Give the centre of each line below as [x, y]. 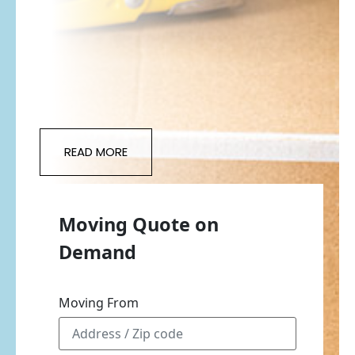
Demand [97, 252]
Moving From [99, 302]
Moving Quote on [139, 224]
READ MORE [96, 152]
